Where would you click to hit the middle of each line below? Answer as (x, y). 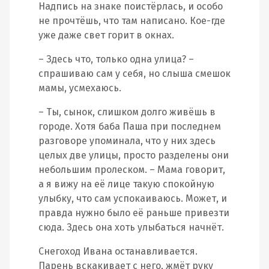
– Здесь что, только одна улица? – (116, 59)
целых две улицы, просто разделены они (134, 155)
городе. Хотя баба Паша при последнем (130, 126)
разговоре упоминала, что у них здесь (127, 141)
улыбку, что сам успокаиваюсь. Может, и (133, 198)
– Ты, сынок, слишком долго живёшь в (127, 112)
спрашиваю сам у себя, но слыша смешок (134, 74)
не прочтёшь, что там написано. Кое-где (132, 21)
